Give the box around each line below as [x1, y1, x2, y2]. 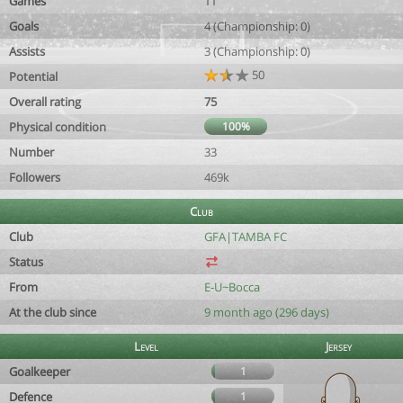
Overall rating [9, 94, 81, 110]
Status [9, 254, 43, 270]
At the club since [9, 304, 96, 320]
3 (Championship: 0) [204, 43, 310, 59]
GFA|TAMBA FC [204, 228, 287, 245]
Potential [9, 68, 58, 85]
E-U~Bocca [204, 279, 260, 295]
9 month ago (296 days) [204, 304, 329, 320]
